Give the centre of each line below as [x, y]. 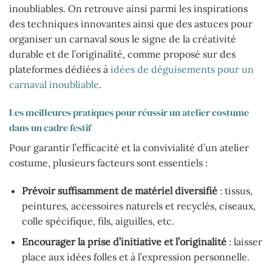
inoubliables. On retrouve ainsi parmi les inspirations [128, 9]
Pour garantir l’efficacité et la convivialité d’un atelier [129, 147]
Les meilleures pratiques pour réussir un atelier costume [129, 112]
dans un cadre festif [50, 127]
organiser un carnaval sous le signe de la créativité [123, 39]
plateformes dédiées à [60, 70]
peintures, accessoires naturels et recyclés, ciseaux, [138, 206]
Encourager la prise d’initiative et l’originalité [124, 242]
